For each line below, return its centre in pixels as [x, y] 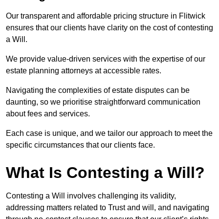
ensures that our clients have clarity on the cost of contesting [109, 28]
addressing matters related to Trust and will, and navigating [108, 208]
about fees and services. [49, 114]
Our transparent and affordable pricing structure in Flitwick [106, 16]
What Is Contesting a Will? [105, 173]
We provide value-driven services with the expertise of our [106, 59]
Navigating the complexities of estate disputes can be [98, 90]
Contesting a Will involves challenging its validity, [91, 196]
